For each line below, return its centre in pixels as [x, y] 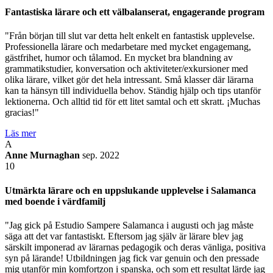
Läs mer [20, 133]
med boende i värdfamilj [55, 201]
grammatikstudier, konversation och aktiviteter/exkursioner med [126, 69]
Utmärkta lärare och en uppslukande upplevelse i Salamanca [130, 190]
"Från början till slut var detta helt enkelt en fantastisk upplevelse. [130, 36]
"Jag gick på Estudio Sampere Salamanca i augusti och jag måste [129, 225]
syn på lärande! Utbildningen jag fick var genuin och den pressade [132, 258]
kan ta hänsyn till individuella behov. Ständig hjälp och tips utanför [133, 91]
